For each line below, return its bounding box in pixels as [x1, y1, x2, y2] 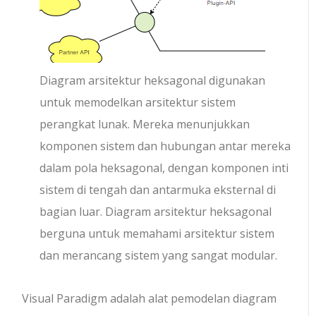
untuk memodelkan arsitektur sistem [39, 95, 236, 111]
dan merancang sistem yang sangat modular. [39, 248, 278, 264]
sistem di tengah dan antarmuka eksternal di [39, 182, 276, 198]
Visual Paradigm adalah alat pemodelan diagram [22, 291, 277, 307]
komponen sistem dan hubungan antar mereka [39, 138, 291, 154]
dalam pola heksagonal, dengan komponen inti [39, 160, 289, 176]
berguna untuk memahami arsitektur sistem [39, 226, 275, 242]
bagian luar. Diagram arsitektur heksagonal [39, 204, 272, 220]
